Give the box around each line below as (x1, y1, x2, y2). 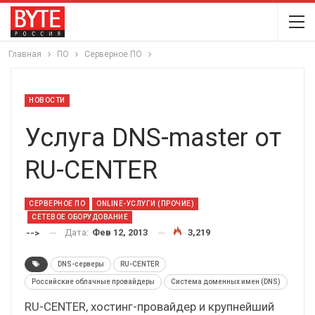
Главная (8, 49, 41, 59)
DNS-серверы (58, 259, 104, 268)
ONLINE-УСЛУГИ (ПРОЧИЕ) (96, 200, 194, 207)
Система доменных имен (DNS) (171, 277, 281, 285)
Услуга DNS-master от (25, 123, 281, 153)
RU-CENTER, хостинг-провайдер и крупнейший (25, 299, 274, 314)
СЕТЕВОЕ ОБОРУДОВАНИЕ (32, 213, 128, 221)
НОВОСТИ (29, 96, 65, 104)
